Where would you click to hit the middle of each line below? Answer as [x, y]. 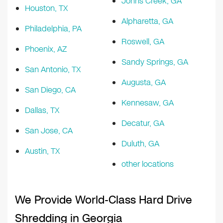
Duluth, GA [140, 144]
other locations [148, 164]
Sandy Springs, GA [155, 62]
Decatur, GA [143, 123]
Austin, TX [42, 151]
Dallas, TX [42, 111]
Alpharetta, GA [147, 21]
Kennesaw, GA [148, 103]
